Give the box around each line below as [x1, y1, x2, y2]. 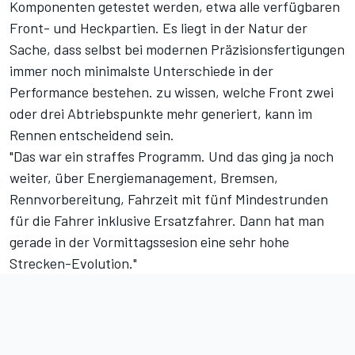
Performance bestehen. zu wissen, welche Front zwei [10, 83, 334, 101]
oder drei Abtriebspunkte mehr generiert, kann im [10, 105, 312, 123]
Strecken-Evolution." [10, 254, 137, 273]
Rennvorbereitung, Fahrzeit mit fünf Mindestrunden [10, 190, 328, 208]
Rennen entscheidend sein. [10, 126, 174, 144]
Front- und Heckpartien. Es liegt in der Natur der [10, 19, 307, 37]
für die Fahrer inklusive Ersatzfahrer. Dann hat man [10, 212, 324, 230]
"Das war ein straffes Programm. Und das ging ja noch [10, 147, 334, 166]
